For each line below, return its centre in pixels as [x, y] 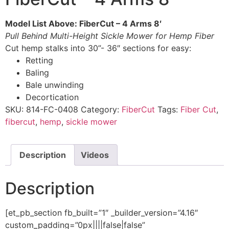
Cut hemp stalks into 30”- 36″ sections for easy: [98, 48]
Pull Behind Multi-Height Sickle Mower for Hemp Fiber [110, 36]
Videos [95, 155]
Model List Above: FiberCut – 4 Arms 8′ [83, 23]
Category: [101, 109]
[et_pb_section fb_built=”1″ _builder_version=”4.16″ [101, 212]
